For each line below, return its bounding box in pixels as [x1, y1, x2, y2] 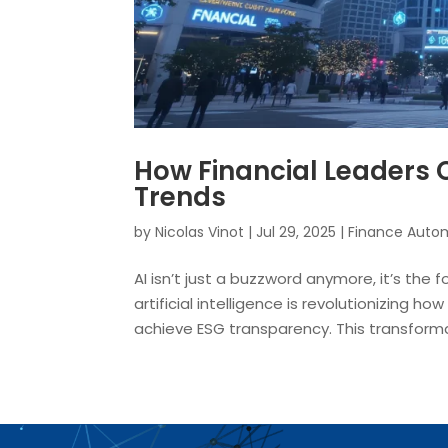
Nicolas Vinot [155, 222, 245, 243]
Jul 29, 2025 [256, 222, 337, 243]
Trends [134, 179, 227, 216]
